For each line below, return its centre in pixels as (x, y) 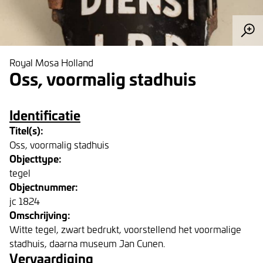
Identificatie (45, 115)
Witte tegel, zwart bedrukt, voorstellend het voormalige (125, 229)
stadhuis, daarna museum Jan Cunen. (87, 243)
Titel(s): (26, 130)
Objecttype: (36, 158)
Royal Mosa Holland (51, 62)
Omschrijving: (40, 215)
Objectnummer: (44, 186)
